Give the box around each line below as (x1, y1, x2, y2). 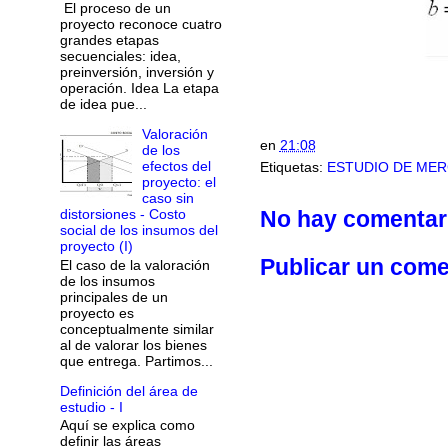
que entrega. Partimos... (59, 352, 213, 369)
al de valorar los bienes (59, 336, 207, 353)
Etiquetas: (259, 158, 327, 175)
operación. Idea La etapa (59, 79, 219, 96)
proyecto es (59, 304, 134, 321)
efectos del (142, 157, 212, 174)
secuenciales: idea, (59, 47, 181, 64)
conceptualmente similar (59, 320, 214, 337)
